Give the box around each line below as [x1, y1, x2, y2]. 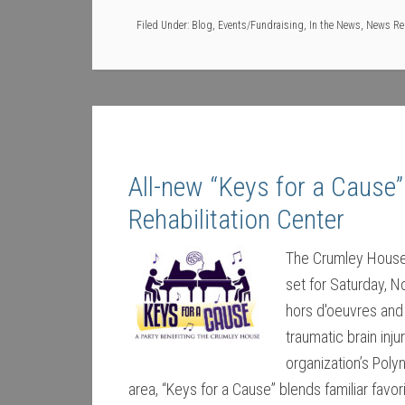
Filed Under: [137, 19, 192, 32]
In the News [309, 19, 361, 32]
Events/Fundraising [218, 19, 304, 32]
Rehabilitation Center [128, 203, 344, 235]
